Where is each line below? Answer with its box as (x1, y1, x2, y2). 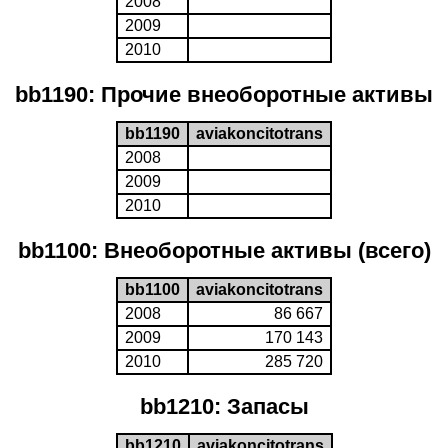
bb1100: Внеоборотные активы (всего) (17, 238, 431, 263)
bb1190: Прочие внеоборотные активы (15, 82, 433, 107)
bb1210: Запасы (139, 394, 309, 419)
